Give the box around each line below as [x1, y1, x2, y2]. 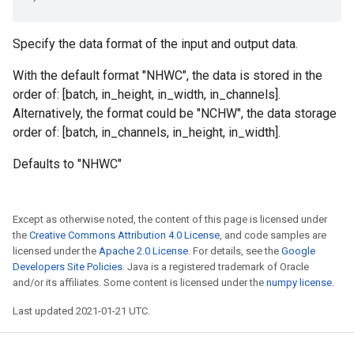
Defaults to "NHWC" [13, 156, 122, 171]
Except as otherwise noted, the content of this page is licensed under [13, 213, 327, 225]
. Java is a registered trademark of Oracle [122, 261, 309, 273]
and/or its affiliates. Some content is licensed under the [13, 277, 266, 288]
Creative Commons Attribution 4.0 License [29, 229, 220, 241]
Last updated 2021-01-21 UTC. [13, 305, 150, 317]
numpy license [266, 277, 332, 288]
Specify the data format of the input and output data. [13, 36, 298, 51]
